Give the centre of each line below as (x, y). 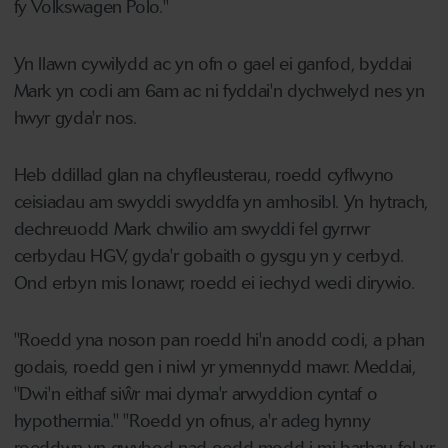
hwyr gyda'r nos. (75, 117)
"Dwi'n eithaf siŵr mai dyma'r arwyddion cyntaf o (195, 393)
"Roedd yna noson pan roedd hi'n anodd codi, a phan (219, 339)
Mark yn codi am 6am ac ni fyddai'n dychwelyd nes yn (219, 90)
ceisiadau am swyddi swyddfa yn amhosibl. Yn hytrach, (220, 201)
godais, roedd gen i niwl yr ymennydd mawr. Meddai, (214, 366)
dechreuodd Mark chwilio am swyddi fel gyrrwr (191, 228)
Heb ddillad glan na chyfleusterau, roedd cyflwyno (203, 174)
